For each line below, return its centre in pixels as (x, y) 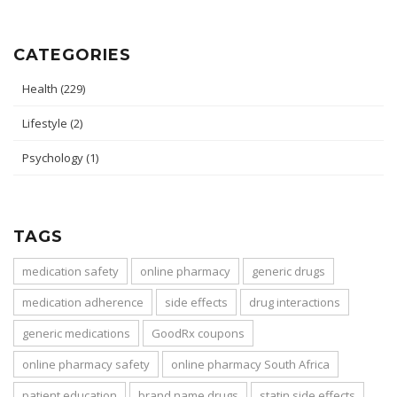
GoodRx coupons (198, 333)
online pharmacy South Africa (250, 364)
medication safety (70, 271)
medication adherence (83, 302)
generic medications (76, 333)
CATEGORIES (72, 54)
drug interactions (295, 302)
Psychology (54, 157)
